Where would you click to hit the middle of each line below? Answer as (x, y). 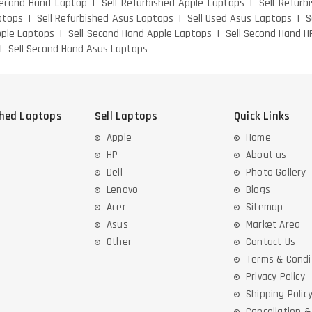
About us (266, 155)
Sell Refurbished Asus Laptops (105, 18)
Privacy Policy (275, 276)
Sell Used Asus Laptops (239, 18)
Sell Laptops (126, 116)
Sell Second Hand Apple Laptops (140, 33)
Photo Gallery (276, 172)
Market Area (273, 224)
